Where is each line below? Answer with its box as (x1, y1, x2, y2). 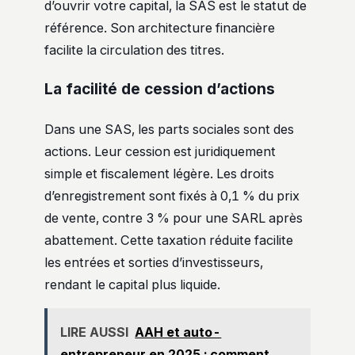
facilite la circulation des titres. (44, 41, 224, 58)
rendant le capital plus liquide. (44, 276, 220, 292)
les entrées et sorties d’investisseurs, (44, 254, 263, 270)
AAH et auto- (135, 324, 222, 341)
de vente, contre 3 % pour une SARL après (44, 209, 303, 226)
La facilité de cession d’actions (44, 79, 275, 98)
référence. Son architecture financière (44, 19, 275, 36)
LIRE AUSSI (60, 324, 129, 341)
